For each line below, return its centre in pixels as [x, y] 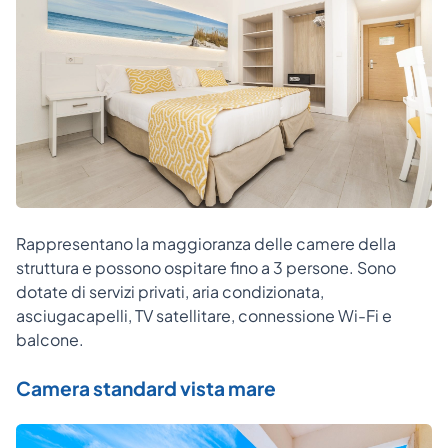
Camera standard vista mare [146, 387]
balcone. [50, 339]
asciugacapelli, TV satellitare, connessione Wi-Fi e [204, 315]
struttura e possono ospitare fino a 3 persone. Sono [206, 267]
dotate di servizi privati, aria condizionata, [170, 291]
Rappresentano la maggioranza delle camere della [206, 243]
